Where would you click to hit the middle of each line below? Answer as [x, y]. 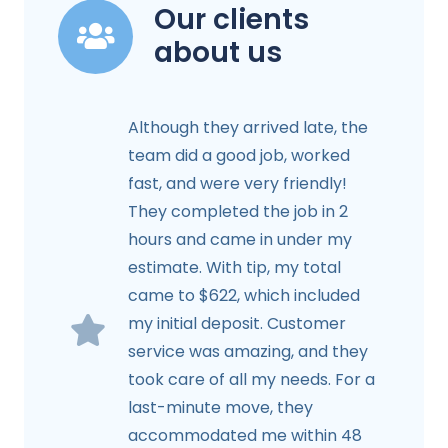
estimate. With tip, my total [234, 267]
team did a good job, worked [239, 155]
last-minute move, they [220, 407]
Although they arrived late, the [248, 127]
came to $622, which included [244, 295]
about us [218, 53]
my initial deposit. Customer [237, 323]
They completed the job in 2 [238, 211]
